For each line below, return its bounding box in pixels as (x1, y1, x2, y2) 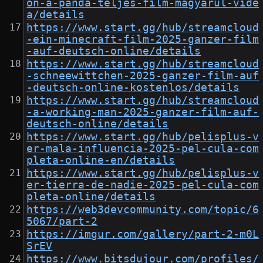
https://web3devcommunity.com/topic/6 (26, 204, 259, 216)
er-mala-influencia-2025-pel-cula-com (26, 143, 259, 155)
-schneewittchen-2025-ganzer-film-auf (26, 70, 259, 82)
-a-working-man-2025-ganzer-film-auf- (26, 106, 259, 119)
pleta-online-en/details (26, 154, 176, 167)
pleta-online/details (26, 191, 156, 203)
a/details (26, 9, 85, 21)
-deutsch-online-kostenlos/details (26, 82, 240, 94)
